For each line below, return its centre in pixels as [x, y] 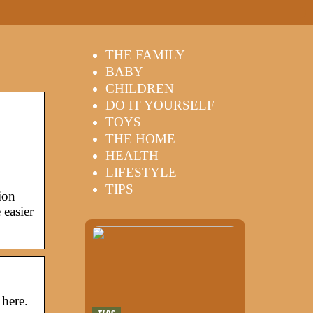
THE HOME [140, 139]
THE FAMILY [145, 55]
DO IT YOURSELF [160, 105]
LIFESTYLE [141, 172]
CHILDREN [140, 88]
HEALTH [132, 155]
